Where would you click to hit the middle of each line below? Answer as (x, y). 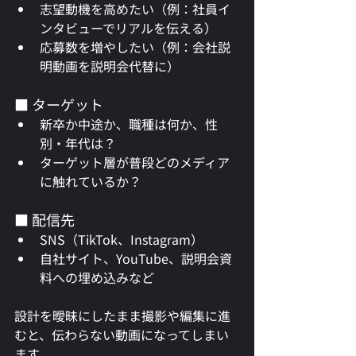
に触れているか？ (91, 181)
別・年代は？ (78, 143)
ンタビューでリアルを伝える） (128, 27)
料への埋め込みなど (97, 277)
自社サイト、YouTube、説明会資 (136, 258)
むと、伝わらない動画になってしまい (122, 334)
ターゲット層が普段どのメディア (135, 162)
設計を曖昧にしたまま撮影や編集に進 (122, 315)
